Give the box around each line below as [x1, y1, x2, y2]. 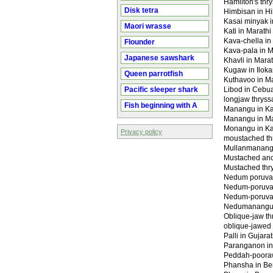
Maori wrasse [124, 22, 171, 30]
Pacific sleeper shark [124, 85, 198, 94]
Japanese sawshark [124, 54, 194, 62]
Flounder [124, 38, 155, 46]
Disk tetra [124, 6, 158, 15]
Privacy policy [121, 128, 162, 135]
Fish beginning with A [124, 101, 197, 110]
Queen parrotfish [124, 69, 183, 78]
